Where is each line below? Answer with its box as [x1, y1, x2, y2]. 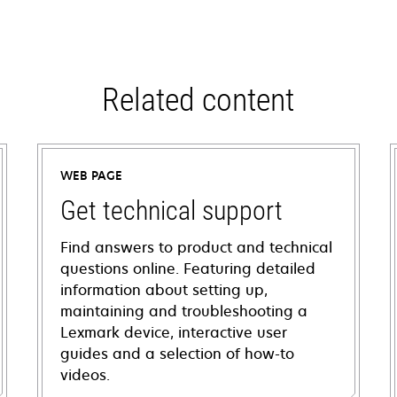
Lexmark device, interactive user [59, 323, 287, 342]
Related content [102, 82, 295, 119]
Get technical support [59, 195, 283, 226]
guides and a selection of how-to [59, 344, 294, 363]
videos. [59, 365, 110, 385]
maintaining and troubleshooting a [59, 301, 307, 321]
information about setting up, [59, 280, 268, 300]
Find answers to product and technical [59, 237, 332, 257]
